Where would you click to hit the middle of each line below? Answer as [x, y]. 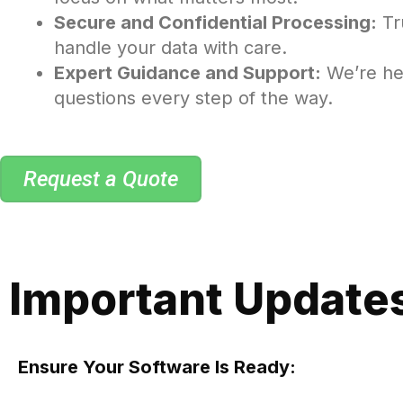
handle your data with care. [170, 47]
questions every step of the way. [193, 98]
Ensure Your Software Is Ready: [157, 367]
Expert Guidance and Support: [188, 72]
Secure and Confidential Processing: [215, 22]
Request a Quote [101, 179]
